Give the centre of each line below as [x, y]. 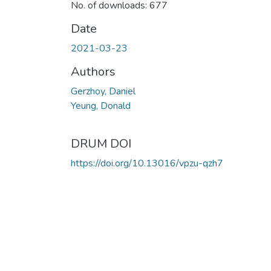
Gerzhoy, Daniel [103, 91]
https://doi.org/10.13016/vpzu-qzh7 [147, 163]
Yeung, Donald [101, 106]
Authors [93, 71]
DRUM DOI [101, 143]
